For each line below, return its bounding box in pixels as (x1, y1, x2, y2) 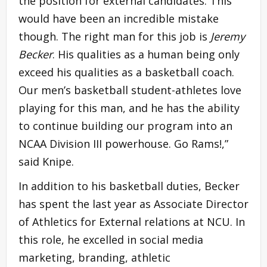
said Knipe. (18, 154, 74, 169)
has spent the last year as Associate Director (18, 196, 249, 211)
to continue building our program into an (18, 118, 232, 133)
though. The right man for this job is (18, 29, 210, 44)
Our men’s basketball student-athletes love (18, 82, 241, 97)
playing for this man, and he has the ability (18, 100, 240, 115)
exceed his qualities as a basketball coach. (18, 64, 234, 79)
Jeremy (210, 29, 245, 44)
